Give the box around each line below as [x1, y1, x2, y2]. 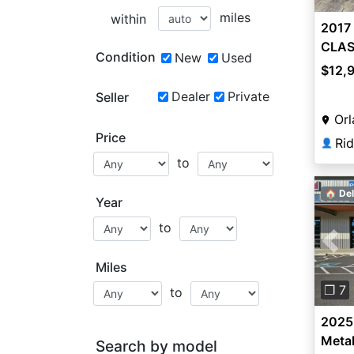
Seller [96, 89, 129, 105]
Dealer [171, 88, 210, 104]
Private [227, 88, 269, 104]
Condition [96, 49, 156, 65]
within [110, 11, 146, 27]
